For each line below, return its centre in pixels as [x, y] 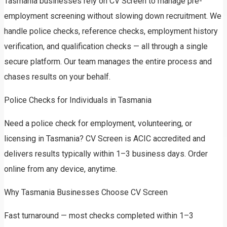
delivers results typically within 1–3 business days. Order [106, 154]
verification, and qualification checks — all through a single [106, 47]
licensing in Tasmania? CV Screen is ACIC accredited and [105, 139]
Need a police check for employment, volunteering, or [98, 124]
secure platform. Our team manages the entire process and [108, 62]
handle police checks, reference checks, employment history [111, 31]
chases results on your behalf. [57, 77]
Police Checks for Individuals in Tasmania [78, 100]
